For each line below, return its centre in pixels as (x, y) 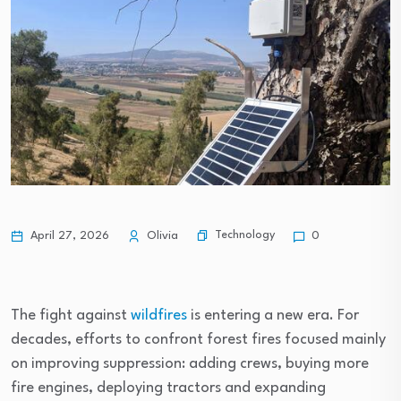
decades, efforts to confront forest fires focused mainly (198, 339)
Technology (245, 235)
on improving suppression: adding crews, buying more (190, 363)
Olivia (161, 235)
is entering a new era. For (273, 315)
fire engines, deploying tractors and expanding (168, 388)
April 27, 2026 (68, 235)
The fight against (71, 315)
